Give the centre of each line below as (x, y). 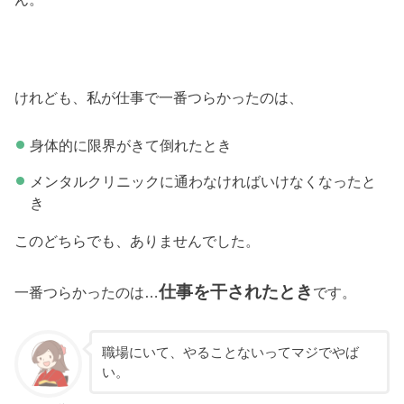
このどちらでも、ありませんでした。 (138, 241)
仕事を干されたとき (236, 291)
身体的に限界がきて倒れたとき (130, 145)
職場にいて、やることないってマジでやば (230, 352)
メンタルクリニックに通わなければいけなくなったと (202, 181)
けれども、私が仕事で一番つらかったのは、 (159, 98)
